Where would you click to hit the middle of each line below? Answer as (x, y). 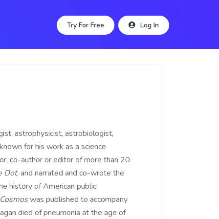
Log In (150, 25)
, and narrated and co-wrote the (71, 173)
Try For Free (85, 25)
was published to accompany (78, 199)
